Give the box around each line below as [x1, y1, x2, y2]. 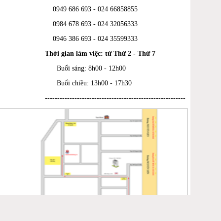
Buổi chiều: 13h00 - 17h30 [45, 79, 132, 87]
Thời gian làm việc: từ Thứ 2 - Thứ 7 [45, 49, 155, 57]
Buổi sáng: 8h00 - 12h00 [45, 64, 126, 72]
